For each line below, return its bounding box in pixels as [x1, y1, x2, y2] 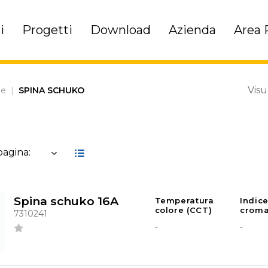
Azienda [169, 23, 217, 37]
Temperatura [154, 196, 214, 206]
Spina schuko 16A [13, 194, 118, 209]
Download [90, 23, 151, 37]
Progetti [22, 23, 73, 37]
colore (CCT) [154, 205, 212, 215]
